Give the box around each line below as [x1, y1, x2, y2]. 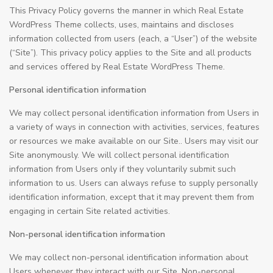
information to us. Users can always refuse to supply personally [9, 177, 258, 189]
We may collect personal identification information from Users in [9, 107, 259, 119]
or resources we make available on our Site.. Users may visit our [9, 135, 258, 147]
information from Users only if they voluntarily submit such [9, 163, 236, 175]
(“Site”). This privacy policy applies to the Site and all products [9, 47, 252, 58]
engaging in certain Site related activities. [9, 205, 170, 217]
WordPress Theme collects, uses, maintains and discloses [9, 19, 234, 30]
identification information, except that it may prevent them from [9, 191, 254, 203]
